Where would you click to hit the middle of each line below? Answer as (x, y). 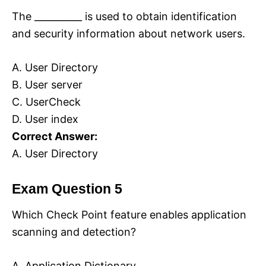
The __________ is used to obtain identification (124, 17)
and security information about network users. (129, 34)
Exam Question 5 (67, 189)
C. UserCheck (46, 102)
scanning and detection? (74, 232)
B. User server (47, 85)
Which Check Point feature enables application (129, 215)
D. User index (45, 119)
